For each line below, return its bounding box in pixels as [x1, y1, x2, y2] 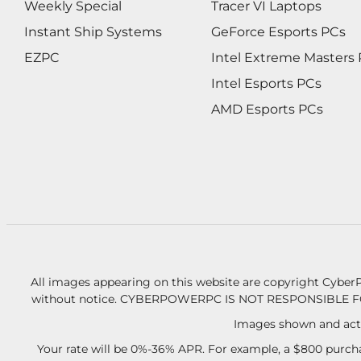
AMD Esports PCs [210, 102, 323, 118]
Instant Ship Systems [24, 24, 162, 40]
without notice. [31, 292, 120, 307]
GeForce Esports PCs [210, 24, 346, 40]
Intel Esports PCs [210, 76, 322, 92]
